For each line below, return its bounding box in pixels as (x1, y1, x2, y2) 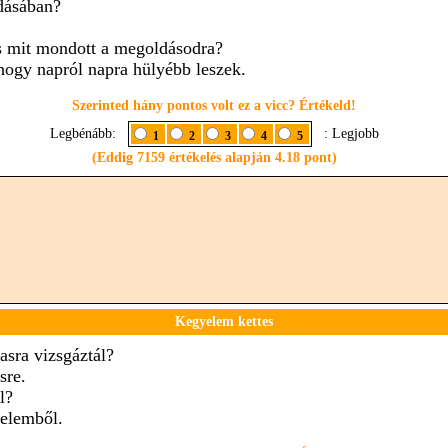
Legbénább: (49, 126, 124, 141)
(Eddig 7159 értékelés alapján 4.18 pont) (91, 150, 337, 165)
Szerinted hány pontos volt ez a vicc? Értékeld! (72, 98, 356, 113)
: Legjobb (315, 126, 379, 141)
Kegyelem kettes (175, 314, 273, 329)
